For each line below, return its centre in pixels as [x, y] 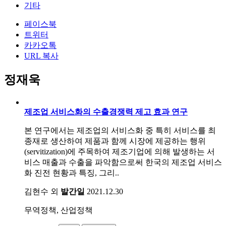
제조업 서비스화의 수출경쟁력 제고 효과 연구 [106, 111]
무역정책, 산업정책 [59, 210]
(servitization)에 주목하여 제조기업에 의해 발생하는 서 [120, 151]
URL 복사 [41, 56]
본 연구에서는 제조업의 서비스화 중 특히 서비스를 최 [120, 130]
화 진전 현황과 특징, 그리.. [72, 173]
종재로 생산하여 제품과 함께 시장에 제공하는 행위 [115, 141]
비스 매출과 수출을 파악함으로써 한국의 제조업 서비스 [123, 162]
